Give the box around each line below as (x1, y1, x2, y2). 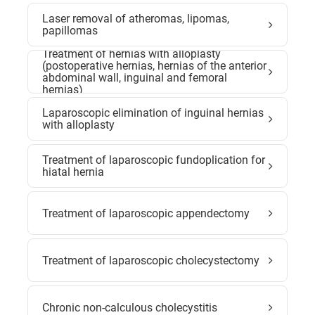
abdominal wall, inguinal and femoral (42, 71, 227, 84)
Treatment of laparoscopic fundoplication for (42, 153, 265, 167)
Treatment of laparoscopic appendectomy (42, 206, 250, 220)
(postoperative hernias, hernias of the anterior (42, 59, 266, 72)
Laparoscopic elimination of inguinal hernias (42, 106, 264, 120)
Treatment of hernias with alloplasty (42, 47, 221, 60)
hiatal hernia (42, 165, 104, 179)
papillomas (42, 24, 98, 37)
